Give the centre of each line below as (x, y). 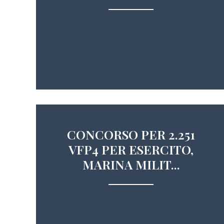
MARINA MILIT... (131, 164)
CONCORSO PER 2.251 (131, 134)
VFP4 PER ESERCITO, (131, 149)
